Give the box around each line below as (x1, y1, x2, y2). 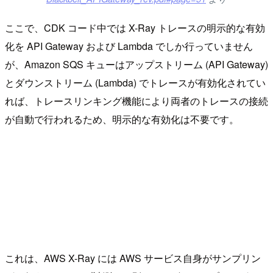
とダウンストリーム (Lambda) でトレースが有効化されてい (5, 76, 266, 90)
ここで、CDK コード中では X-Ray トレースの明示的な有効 (5, 21, 265, 35)
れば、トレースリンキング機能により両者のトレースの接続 (5, 94, 268, 108)
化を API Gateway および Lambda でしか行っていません (5, 39, 253, 54)
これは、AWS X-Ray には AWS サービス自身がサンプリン (5, 251, 261, 266)
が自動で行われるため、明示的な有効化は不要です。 (5, 112, 239, 127)
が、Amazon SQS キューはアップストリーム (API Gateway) (5, 57, 268, 72)
